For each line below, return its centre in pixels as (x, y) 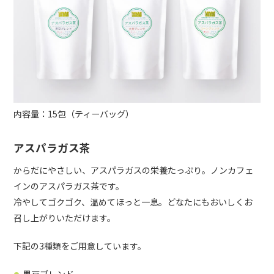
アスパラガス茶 (52, 147)
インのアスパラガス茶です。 (69, 186)
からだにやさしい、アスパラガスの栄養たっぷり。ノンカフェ (134, 170)
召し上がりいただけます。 (65, 217)
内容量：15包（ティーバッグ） (74, 113)
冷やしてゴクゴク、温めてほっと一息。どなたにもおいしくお (133, 202)
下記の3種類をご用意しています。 (80, 246)
